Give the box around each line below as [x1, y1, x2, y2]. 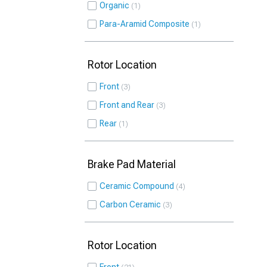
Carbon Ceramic [100, 200, 161, 209]
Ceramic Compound [100, 181, 174, 191]
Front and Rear [100, 100, 154, 110]
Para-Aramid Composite [100, 19, 190, 29]
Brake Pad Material [88, 158, 176, 170]
